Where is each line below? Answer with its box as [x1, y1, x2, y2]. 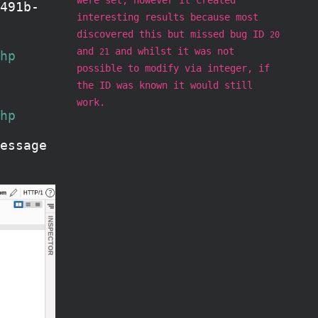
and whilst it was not [109, 45, 234, 57]
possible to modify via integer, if [77, 62, 270, 74]
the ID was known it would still [77, 79, 253, 91]
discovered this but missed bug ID [77, 28, 270, 40]
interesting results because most [77, 11, 258, 23]
